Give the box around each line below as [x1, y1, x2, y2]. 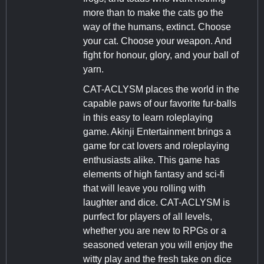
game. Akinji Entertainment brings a [83, 127, 231, 137]
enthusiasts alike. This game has [83, 155, 220, 166]
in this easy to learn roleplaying [83, 113, 213, 123]
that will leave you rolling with [83, 183, 206, 194]
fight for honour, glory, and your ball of [83, 50, 239, 61]
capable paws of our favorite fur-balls [83, 98, 236, 109]
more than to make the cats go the [83, 8, 223, 18]
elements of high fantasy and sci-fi [83, 169, 225, 180]
